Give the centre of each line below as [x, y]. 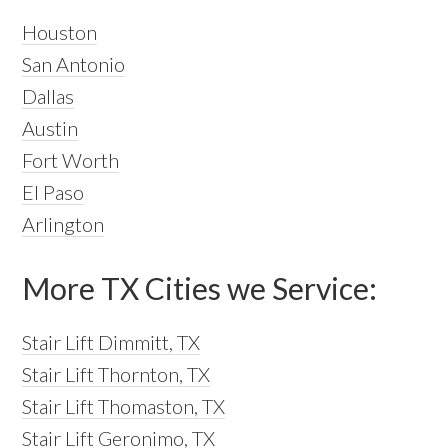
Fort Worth [71, 160]
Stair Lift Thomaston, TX [124, 406]
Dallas [48, 96]
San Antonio [74, 64]
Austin [50, 128]
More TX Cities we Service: [200, 288]
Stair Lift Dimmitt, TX [111, 342]
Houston [60, 32]
